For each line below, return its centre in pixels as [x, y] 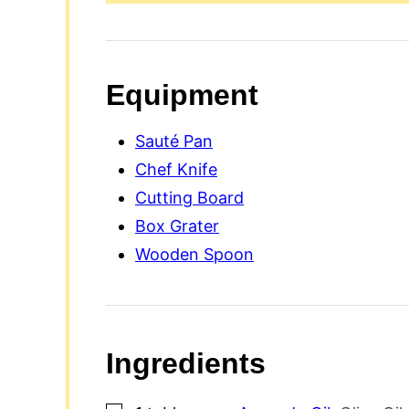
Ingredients [190, 363]
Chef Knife [176, 169]
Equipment [182, 94]
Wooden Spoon [194, 254]
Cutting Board [189, 197]
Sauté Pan [174, 141]
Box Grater [177, 225]
